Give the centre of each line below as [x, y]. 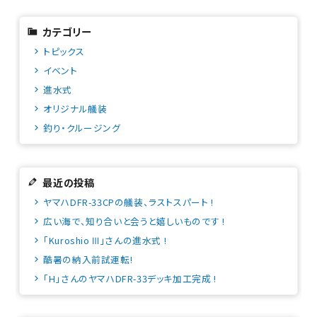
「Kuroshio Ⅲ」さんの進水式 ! [105, 240]
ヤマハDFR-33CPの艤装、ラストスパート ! [128, 202]
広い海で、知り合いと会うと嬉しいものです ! [134, 221]
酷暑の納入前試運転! [88, 259]
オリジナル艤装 [75, 109]
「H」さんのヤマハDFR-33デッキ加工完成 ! [130, 278]
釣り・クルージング [82, 128]
